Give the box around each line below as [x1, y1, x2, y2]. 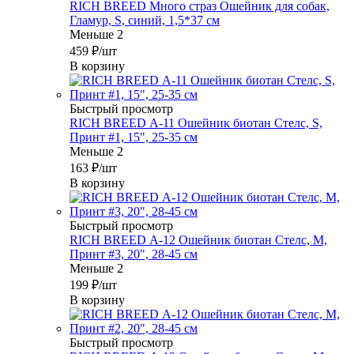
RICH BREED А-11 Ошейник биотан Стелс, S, [70, 116, 322, 130]
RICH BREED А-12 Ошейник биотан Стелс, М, [70, 233, 327, 247]
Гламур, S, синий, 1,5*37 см [70, 13, 220, 28]
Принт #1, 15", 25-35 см [70, 130, 198, 145]
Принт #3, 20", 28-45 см [70, 247, 198, 262]
